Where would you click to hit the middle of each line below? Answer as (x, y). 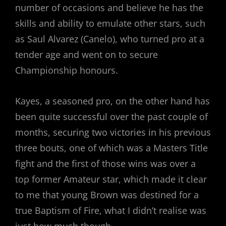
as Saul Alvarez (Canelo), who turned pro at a (110, 39)
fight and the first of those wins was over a (105, 163)
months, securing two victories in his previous (113, 132)
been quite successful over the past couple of (111, 116)
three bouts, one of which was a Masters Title (111, 148)
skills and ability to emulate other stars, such (110, 23)
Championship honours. (67, 70)
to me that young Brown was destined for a (107, 194)
